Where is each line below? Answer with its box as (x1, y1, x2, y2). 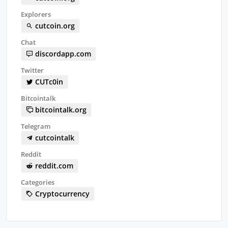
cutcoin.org (33, 20, 75, 31)
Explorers (21, 9, 51, 19)
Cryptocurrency (33, 188, 90, 198)
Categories (21, 177, 54, 187)
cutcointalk (33, 132, 74, 142)
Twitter (21, 65, 44, 75)
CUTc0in (33, 76, 63, 87)
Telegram (21, 121, 50, 131)
